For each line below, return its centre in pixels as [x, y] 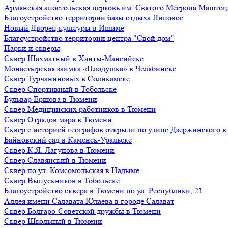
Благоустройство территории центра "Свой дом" [89, 38]
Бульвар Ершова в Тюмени [51, 99]
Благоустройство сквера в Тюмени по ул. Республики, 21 [103, 191]
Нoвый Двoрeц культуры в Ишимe [64, 28]
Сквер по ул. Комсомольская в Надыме [72, 170]
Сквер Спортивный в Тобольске [60, 89]
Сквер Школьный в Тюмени [53, 221]
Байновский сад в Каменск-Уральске [68, 140]
